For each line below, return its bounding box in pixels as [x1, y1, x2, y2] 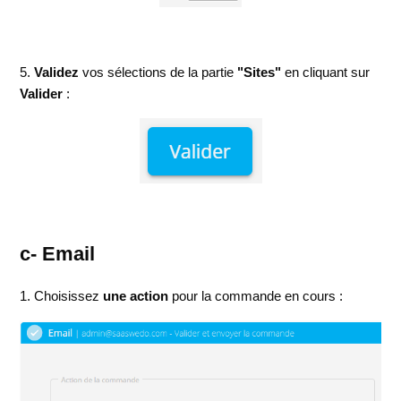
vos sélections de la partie [79, 64, 238, 80]
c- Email [20, 242, 96, 265]
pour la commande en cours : [168, 288, 344, 304]
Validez [34, 64, 80, 80]
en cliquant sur [281, 64, 371, 80]
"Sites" [237, 64, 282, 80]
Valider [20, 85, 64, 101]
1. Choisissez [20, 288, 104, 304]
